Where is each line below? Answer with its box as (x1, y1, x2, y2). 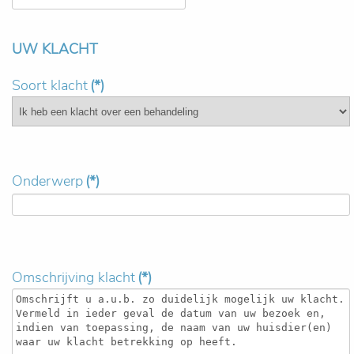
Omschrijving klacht (12, 268, 135, 287)
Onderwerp (12, 171, 83, 190)
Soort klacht (12, 76, 88, 95)
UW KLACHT (12, 40, 98, 58)
